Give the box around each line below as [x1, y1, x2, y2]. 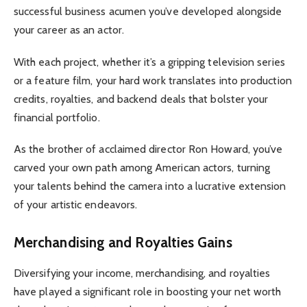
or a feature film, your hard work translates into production [14, 73, 292, 87]
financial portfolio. [14, 110, 100, 124]
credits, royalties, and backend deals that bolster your [14, 92, 269, 106]
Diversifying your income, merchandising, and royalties [14, 266, 271, 280]
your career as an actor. [14, 23, 124, 37]
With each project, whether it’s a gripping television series [14, 55, 285, 69]
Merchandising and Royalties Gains [14, 234, 232, 251]
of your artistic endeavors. [14, 197, 138, 211]
